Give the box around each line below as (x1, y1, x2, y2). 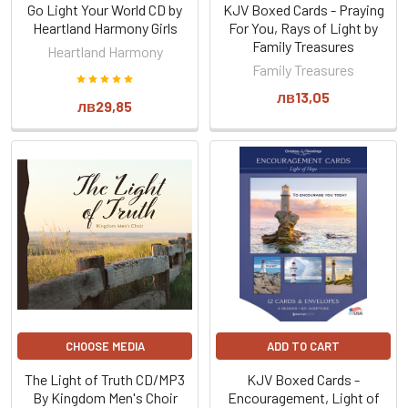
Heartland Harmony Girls (32, 19, 178, 36)
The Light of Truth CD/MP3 (25, 371, 185, 388)
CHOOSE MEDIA (65, 339, 145, 353)
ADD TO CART (267, 339, 340, 353)
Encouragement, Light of (227, 389, 380, 406)
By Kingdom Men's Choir (32, 389, 178, 406)
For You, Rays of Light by (229, 19, 378, 36)
